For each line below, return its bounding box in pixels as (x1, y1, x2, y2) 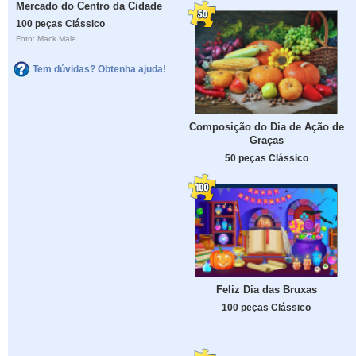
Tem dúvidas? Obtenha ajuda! (33, 63, 166, 75)
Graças (249, 134, 284, 147)
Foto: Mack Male (16, 34, 77, 44)
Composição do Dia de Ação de (188, 121, 344, 133)
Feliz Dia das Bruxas (215, 283, 317, 296)
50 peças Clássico (224, 153, 308, 164)
